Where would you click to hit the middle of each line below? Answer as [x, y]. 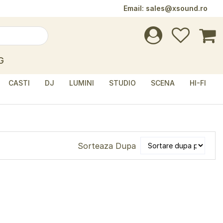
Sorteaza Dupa [107, 146]
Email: [135, 8]
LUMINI [82, 83]
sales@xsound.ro [177, 8]
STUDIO [122, 83]
